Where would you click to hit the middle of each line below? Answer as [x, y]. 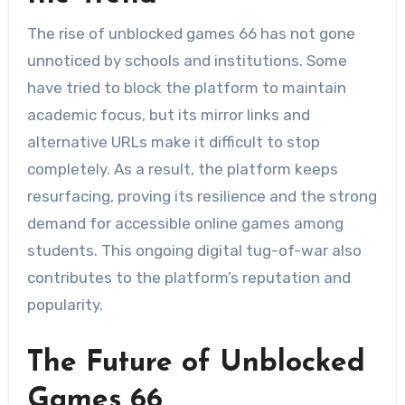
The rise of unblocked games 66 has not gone [191, 34]
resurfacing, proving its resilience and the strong [202, 197]
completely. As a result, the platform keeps [182, 170]
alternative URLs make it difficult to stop [173, 142]
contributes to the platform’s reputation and [188, 278]
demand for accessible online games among [185, 224]
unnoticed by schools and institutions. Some [187, 61]
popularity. [65, 305]
